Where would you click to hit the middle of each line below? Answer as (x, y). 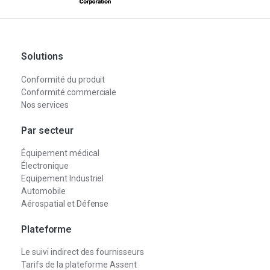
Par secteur (48, 130)
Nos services (45, 105)
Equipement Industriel (63, 178)
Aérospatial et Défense (65, 203)
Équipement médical (60, 153)
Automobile (43, 191)
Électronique (45, 165)
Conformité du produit (63, 79)
